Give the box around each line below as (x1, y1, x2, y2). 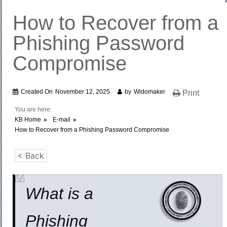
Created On (21, 88, 53, 96)
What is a (25, 184, 94, 203)
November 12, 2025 (55, 88, 110, 96)
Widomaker (134, 88, 166, 96)
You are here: (15, 106, 52, 113)
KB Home (15, 116, 42, 124)
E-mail (53, 116, 71, 124)
